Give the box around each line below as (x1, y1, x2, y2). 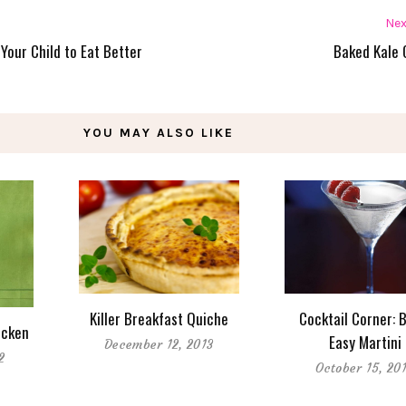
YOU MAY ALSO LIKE (83, 124, 235, 140)
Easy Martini (328, 330, 401, 353)
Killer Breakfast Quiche (89, 306, 228, 330)
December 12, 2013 (104, 335, 214, 353)
